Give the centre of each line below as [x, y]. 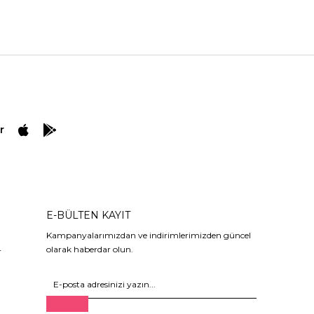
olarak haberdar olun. [90, 249]
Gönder [67, 303]
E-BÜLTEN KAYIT [88, 215]
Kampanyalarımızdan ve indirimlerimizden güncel [149, 235]
